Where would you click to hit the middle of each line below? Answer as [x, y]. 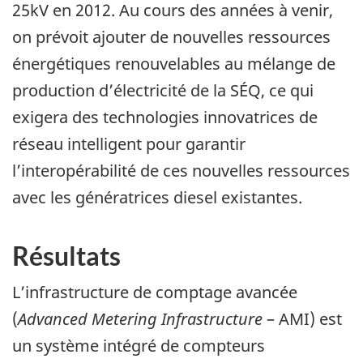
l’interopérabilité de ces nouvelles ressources [181, 170]
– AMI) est [302, 319]
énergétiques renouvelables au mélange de [174, 63]
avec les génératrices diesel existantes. [157, 197]
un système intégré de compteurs [139, 346]
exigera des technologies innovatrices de [165, 117]
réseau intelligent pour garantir [129, 143]
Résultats [66, 255]
